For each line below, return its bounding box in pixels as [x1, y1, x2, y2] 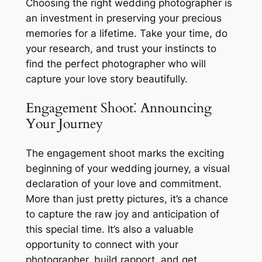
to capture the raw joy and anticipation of [25, 208, 219, 220]
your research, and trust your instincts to [25, 43, 216, 55]
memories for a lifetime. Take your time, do [25, 27, 227, 40]
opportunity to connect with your [25, 238, 178, 250]
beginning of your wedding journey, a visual [25, 162, 230, 174]
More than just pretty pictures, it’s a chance [25, 192, 228, 205]
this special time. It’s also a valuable [25, 223, 194, 235]
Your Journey [25, 115, 103, 133]
